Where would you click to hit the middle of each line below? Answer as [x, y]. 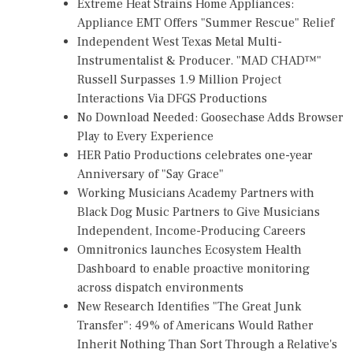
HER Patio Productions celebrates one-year [195, 155]
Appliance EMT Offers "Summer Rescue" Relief [206, 22]
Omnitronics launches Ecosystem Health [190, 249]
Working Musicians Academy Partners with [196, 193]
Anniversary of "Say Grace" [150, 174]
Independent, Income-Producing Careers [191, 230]
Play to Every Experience [145, 136]
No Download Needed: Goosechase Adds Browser [210, 117]
